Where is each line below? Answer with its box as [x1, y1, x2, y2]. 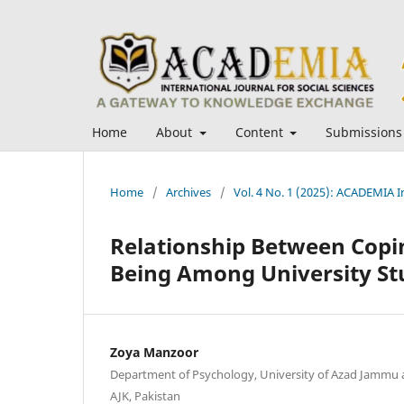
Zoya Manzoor [110, 343, 198, 361]
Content [234, 123, 287, 141]
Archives [166, 183, 211, 200]
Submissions [326, 123, 402, 141]
